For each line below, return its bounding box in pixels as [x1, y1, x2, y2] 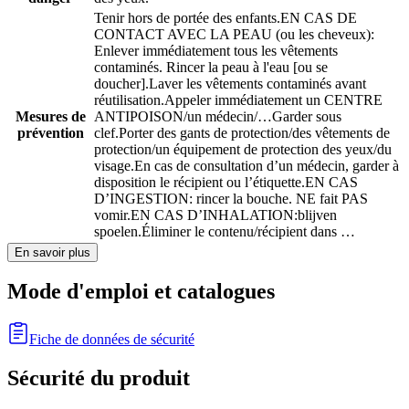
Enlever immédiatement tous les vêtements [94, 42, 338, 58]
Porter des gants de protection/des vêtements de [119, 124, 390, 141]
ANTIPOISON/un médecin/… [94, 108, 272, 124]
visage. [94, 157, 134, 173]
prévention [16, 124, 84, 141]
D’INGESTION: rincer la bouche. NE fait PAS [94, 190, 368, 206]
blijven [298, 206, 337, 223]
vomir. [94, 206, 131, 223]
